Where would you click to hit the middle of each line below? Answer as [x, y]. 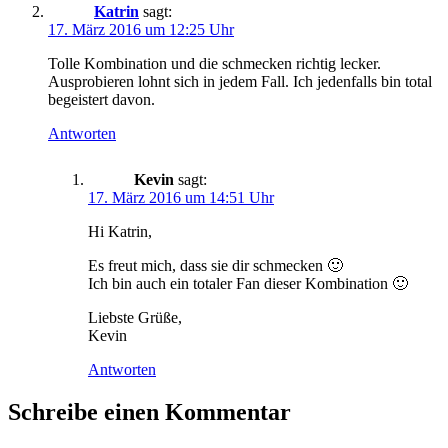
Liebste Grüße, [135, 317]
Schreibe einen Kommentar [149, 411]
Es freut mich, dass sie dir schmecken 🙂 [215, 265]
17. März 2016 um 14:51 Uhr [181, 197]
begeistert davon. [101, 99]
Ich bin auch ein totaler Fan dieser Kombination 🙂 [248, 283]
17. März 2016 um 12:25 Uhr [141, 29]
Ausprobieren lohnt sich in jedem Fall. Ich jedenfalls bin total [240, 81]
